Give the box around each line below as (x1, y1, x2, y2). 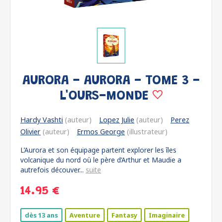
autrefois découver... (20, 165, 86, 174)
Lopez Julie (99, 115, 134, 124)
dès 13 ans (25, 211, 58, 220)
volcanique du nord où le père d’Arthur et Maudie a (20, 155, 181, 165)
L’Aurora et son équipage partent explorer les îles (20, 145, 176, 155)
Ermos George (77, 127, 125, 136)
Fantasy (111, 211, 137, 220)
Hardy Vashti (20, 115, 63, 124)
